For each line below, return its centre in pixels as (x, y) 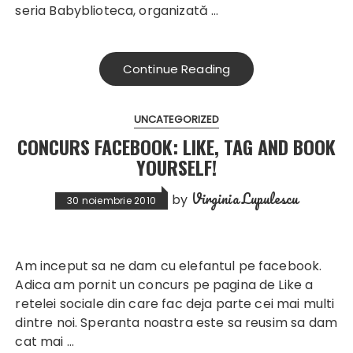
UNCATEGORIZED (176, 120)
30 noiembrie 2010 (111, 201)
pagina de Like (256, 285)
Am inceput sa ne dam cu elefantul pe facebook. (20, 266)
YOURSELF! (176, 167)
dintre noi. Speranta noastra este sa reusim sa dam (176, 323)
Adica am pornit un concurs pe (112, 285)
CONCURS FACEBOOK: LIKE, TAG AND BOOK (176, 147)
